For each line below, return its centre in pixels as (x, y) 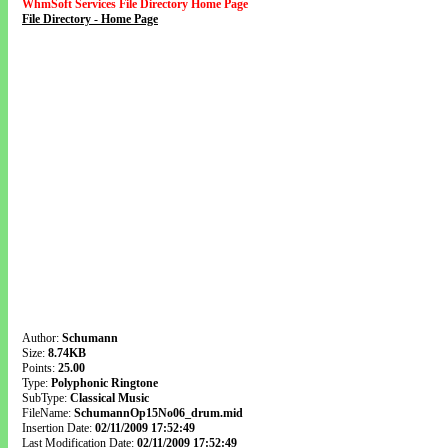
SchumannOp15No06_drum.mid (158, 413)
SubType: (46, 398)
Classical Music (109, 398)
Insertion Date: (58, 428)
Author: (42, 338)
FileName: (48, 413)
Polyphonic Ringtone (104, 383)
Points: (40, 368)
